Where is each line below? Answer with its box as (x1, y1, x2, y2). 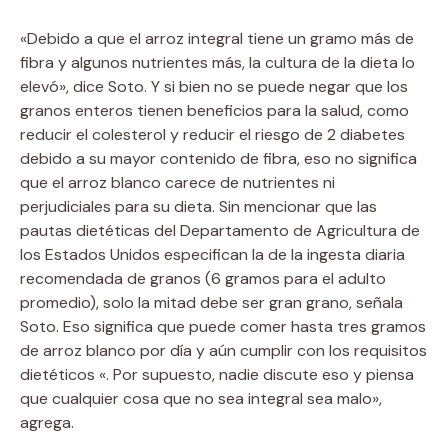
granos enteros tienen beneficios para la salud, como (20, 99, 409, 121)
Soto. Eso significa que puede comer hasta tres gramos (20, 315, 426, 337)
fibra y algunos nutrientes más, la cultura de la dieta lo (20, 51, 415, 73)
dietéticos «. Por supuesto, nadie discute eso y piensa (20, 363, 414, 385)
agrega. (20, 411, 74, 433)
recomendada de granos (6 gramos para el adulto (20, 267, 386, 289)
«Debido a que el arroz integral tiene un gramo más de (20, 27, 414, 49)
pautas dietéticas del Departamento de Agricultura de (20, 219, 420, 241)
